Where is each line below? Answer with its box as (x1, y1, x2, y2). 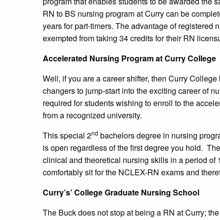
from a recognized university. (43, 110, 142, 121)
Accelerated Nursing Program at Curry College (43, 53, 216, 64)
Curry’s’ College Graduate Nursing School (43, 187, 199, 198)
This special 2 (43, 130, 91, 141)
